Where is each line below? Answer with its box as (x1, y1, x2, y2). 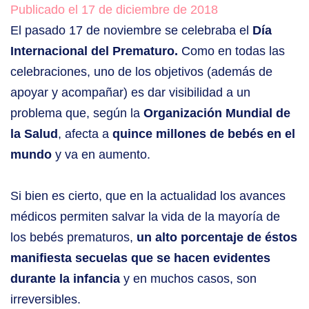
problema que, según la (10, 106, 143, 121)
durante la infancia (10, 272, 120, 286)
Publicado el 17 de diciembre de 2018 (10, 3, 218, 17)
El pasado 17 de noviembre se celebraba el (10, 23, 252, 38)
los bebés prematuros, (10, 230, 137, 245)
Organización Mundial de (143, 106, 290, 121)
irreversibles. (10, 292, 81, 307)
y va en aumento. (52, 148, 150, 162)
